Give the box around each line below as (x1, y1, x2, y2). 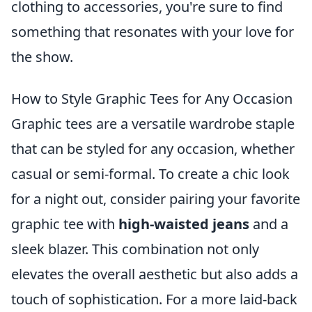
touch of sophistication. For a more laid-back (11, 290, 297, 309)
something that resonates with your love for (11, 22, 294, 41)
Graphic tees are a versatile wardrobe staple (11, 114, 295, 133)
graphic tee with (11, 214, 118, 233)
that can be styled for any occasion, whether (11, 139, 295, 158)
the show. (11, 47, 73, 66)
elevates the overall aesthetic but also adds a (11, 265, 298, 283)
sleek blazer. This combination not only (11, 240, 259, 258)
